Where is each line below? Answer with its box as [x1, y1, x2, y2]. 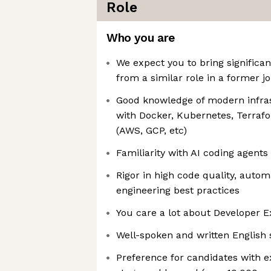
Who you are [106, 31, 175, 45]
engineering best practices [116, 184, 240, 196]
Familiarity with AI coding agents [116, 147, 268, 158]
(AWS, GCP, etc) [116, 125, 187, 136]
